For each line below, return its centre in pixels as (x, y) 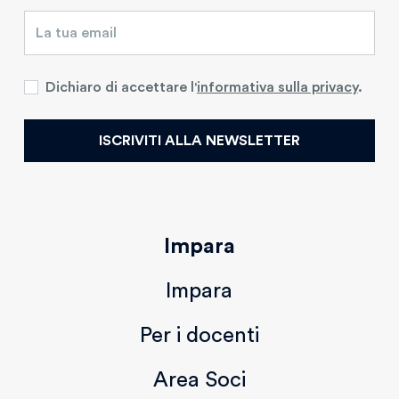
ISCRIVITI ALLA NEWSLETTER (199, 141)
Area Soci (199, 380)
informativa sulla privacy (277, 87)
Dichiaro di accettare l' (121, 87)
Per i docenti (199, 336)
